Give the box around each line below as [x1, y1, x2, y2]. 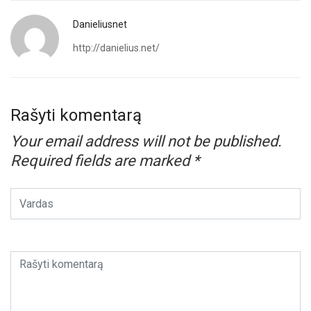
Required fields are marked [10, 151, 193, 169]
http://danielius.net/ [73, 42, 160, 53]
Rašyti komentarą [10, 105, 142, 125]
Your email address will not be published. [10, 132, 282, 150]
